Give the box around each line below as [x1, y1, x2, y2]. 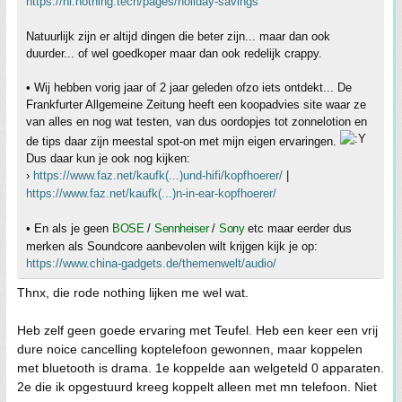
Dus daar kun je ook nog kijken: [26, 151, 190, 165]
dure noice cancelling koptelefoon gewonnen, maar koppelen [17, 341, 363, 356]
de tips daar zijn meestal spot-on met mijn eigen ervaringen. [26, 134, 340, 148]
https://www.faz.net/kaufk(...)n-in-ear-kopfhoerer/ [26, 186, 276, 200]
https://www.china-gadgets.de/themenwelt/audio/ [26, 256, 276, 270]
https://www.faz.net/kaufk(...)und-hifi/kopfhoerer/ [33, 168, 283, 182]
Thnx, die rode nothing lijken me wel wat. [17, 284, 249, 300]
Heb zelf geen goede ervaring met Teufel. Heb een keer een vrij [17, 322, 378, 337]
